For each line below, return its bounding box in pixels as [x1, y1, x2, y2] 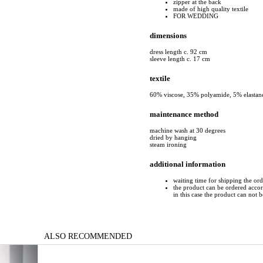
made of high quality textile [173, 5, 248, 12]
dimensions [150, 31, 187, 40]
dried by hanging [150, 134, 197, 141]
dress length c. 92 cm [150, 48, 207, 55]
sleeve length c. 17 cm [150, 55, 210, 62]
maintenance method [150, 109, 218, 119]
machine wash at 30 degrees [150, 127, 225, 134]
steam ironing [150, 141, 187, 149]
